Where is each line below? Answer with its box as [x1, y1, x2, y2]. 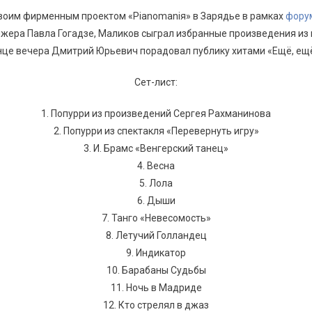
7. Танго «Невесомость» [101, 212, 211, 224]
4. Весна [137, 160, 175, 171]
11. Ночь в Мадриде [110, 282, 202, 293]
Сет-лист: [134, 77, 178, 88]
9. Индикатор [126, 247, 186, 258]
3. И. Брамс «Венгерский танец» [84, 143, 228, 154]
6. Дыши [136, 195, 175, 206]
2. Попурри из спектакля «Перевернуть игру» [53, 125, 259, 136]
